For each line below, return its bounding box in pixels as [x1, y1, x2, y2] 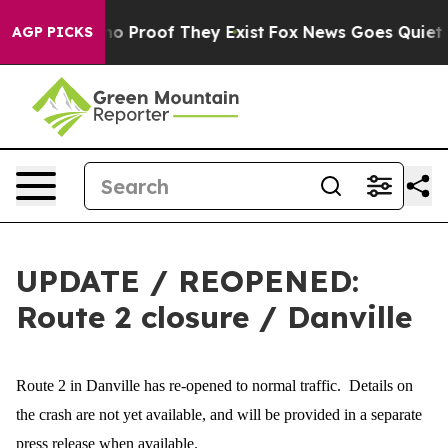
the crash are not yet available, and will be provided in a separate [16, 406, 422, 423]
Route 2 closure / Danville [16, 298, 412, 336]
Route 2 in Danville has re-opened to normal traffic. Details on [16, 377, 413, 394]
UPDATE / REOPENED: [16, 262, 359, 300]
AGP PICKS [12, 23, 93, 41]
